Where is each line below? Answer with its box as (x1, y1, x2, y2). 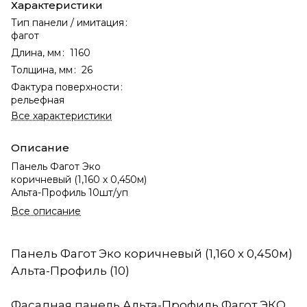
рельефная (11, 93, 64, 106)
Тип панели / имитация (11, 16, 124, 29)
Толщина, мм (11, 63, 73, 76)
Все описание (11, 204, 81, 217)
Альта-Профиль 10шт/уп (11, 186, 128, 199)
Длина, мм (11, 46, 61, 59)
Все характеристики (11, 109, 112, 122)
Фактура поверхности (11, 80, 119, 93)
